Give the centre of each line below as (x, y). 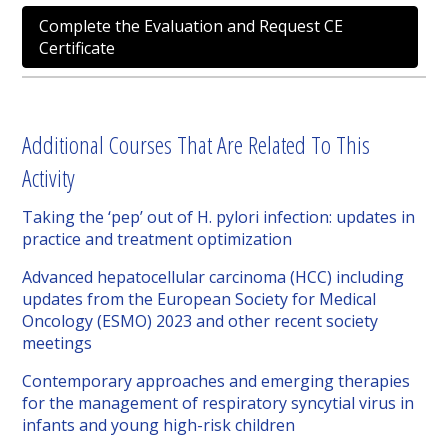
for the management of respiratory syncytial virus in (218, 403)
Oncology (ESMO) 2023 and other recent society (200, 321)
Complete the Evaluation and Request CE (191, 26)
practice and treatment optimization (157, 239)
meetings (57, 343)
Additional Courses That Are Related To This (196, 145)
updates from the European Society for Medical (199, 299)
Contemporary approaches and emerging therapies (216, 381)
